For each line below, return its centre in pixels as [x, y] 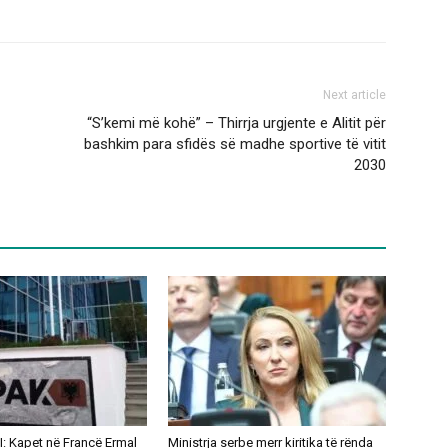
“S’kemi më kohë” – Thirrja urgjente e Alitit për [236, 123]
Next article [354, 95]
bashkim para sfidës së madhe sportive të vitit [235, 144]
